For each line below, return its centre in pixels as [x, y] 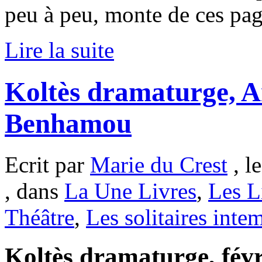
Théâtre [39, 217]
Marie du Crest [159, 165]
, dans [35, 191]
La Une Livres [130, 191]
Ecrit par [47, 165]
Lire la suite [59, 50]
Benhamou [68, 123]
